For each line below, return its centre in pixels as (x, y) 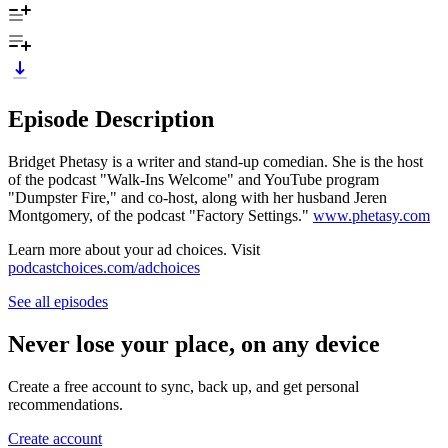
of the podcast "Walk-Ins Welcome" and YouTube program (193, 179)
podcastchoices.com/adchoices (104, 267)
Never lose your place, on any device (194, 343)
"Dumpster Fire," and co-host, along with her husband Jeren (197, 197)
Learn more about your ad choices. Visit (134, 249)
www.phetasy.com (371, 215)
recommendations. (65, 404)
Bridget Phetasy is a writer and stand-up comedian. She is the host (215, 161)
